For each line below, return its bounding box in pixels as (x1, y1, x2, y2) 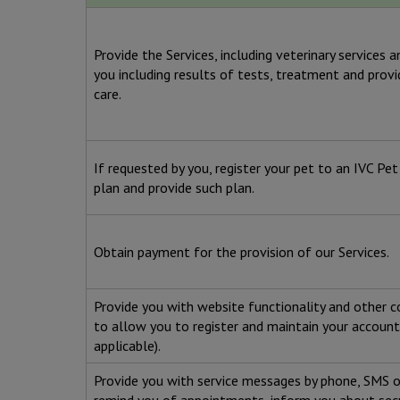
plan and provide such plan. (94, 179, 254, 197)
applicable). (94, 337, 161, 355)
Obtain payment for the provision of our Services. (94, 243, 389, 262)
